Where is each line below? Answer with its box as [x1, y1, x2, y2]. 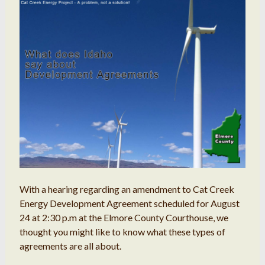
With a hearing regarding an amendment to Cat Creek [19, 183, 234, 195]
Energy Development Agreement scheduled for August [19, 198, 240, 209]
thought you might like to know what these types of [19, 226, 225, 238]
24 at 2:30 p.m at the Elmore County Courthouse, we [19, 212, 228, 224]
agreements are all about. [19, 240, 121, 252]
